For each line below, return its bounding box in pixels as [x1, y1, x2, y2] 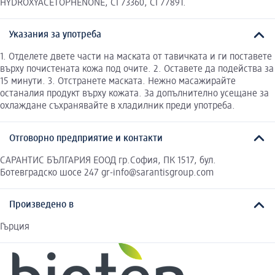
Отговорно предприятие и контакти [9, 133, 163, 144]
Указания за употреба [9, 30, 101, 41]
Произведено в [9, 200, 74, 211]
